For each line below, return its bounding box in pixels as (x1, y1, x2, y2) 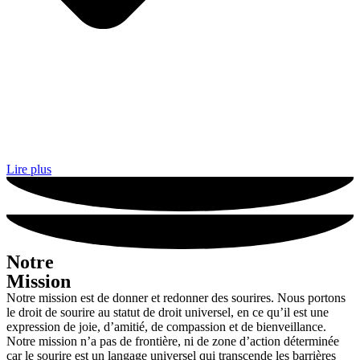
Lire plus (6, 162, 51, 176)
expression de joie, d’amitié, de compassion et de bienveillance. (6, 320, 326, 334)
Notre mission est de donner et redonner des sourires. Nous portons (6, 291, 346, 305)
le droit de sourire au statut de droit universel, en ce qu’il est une (6, 305, 329, 320)
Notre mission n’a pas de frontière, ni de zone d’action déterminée (6, 334, 339, 349)
